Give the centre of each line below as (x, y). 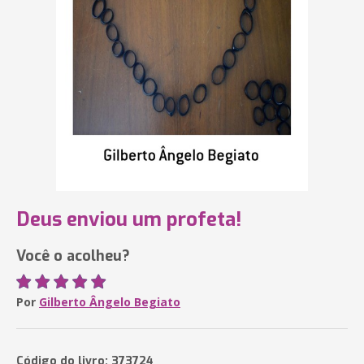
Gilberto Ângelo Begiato (110, 302)
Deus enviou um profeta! (129, 219)
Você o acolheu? (73, 256)
